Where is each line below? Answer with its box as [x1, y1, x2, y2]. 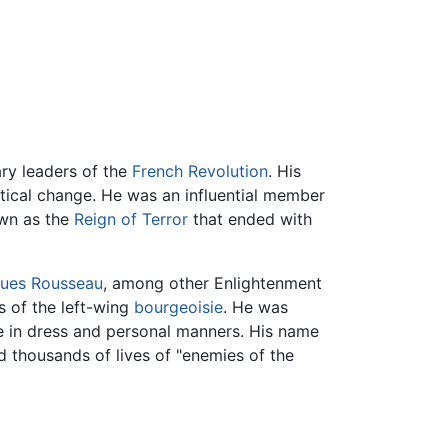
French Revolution [132, 161, 268, 182]
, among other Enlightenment [102, 273, 322, 294]
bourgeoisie [133, 297, 223, 318]
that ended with [188, 209, 312, 230]
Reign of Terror [74, 209, 188, 230]
